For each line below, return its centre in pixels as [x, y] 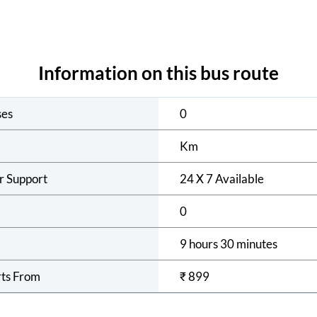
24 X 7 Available [222, 179]
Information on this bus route [158, 73]
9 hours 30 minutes [229, 244]
